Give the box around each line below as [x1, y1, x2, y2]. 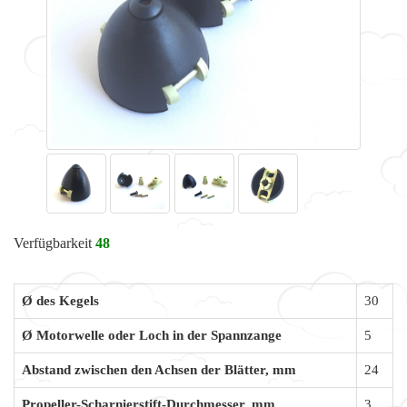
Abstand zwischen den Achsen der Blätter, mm [22, 362, 296, 377]
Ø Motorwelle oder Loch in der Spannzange [22, 327, 282, 342]
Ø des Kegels [22, 293, 99, 308]
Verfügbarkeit [14, 234, 95, 251]
